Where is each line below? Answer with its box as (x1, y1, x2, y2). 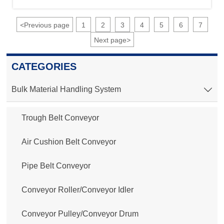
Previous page (23, 21, 69, 29)
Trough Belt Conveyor (21, 113, 99, 122)
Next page (93, 36, 126, 44)
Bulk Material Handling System (11, 84, 121, 93)
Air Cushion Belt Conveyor (21, 137, 116, 146)
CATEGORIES (11, 60, 76, 72)
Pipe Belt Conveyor (21, 161, 90, 170)
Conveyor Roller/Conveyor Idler (21, 185, 133, 194)
